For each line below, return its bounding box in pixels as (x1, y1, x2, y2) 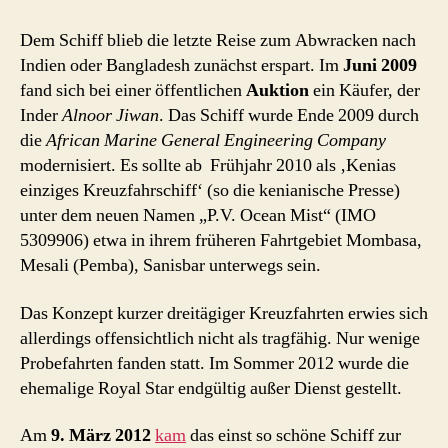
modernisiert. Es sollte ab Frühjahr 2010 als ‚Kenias (20, 154, 396, 178)
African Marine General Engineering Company (46, 129, 386, 153)
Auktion (246, 79, 309, 103)
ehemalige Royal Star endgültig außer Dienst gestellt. (20, 376, 402, 400)
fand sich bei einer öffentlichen (20, 79, 246, 103)
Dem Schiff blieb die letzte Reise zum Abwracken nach (20, 29, 416, 53)
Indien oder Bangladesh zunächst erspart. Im (20, 54, 343, 78)
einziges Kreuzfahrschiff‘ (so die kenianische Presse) (20, 179, 400, 203)
